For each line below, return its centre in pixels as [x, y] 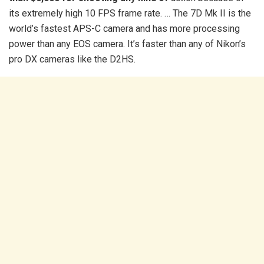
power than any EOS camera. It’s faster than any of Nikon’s [127, 44]
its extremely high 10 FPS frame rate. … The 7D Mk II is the [130, 13]
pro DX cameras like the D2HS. [72, 59]
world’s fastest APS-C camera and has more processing [124, 28]
